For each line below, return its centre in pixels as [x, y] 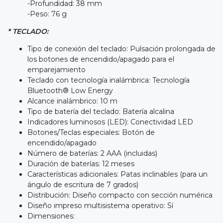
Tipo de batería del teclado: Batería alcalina [101, 111]
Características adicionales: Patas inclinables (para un [117, 174]
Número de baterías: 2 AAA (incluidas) [92, 153]
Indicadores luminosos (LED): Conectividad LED [110, 122]
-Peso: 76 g [47, 14]
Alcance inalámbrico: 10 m [72, 101]
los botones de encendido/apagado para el [101, 59]
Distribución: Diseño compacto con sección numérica [120, 195]
